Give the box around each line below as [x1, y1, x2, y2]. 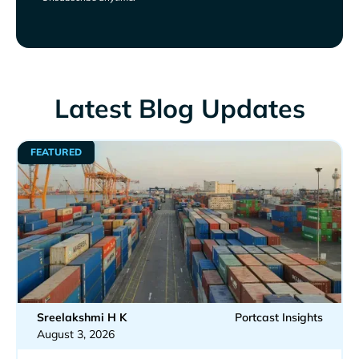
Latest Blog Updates [54, 91, 305, 124]
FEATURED [30, 146, 82, 159]
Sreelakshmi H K [36, 309, 127, 325]
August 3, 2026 [36, 326, 115, 341]
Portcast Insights [234, 309, 323, 325]
